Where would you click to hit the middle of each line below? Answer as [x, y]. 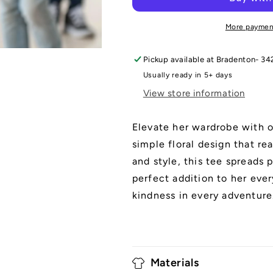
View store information [194, 93]
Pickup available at [179, 59]
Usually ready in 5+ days [188, 75]
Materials [175, 263]
